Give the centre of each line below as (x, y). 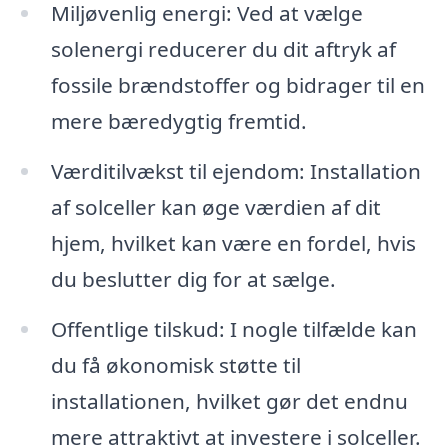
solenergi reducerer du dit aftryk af (223, 49)
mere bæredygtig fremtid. (178, 121)
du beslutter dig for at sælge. (193, 279)
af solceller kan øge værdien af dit (215, 207)
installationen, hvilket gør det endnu (229, 400)
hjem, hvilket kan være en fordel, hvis (233, 243)
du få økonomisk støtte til (175, 364)
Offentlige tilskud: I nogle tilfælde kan (233, 328)
